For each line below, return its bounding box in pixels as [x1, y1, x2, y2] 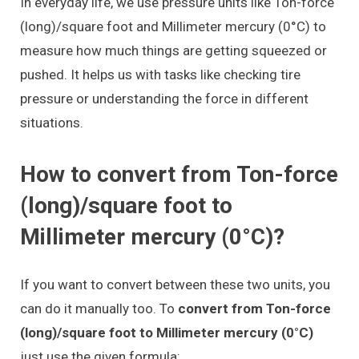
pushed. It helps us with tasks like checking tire [20, 66, 301, 83]
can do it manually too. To [20, 301, 175, 317]
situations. [20, 114, 83, 131]
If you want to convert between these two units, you [20, 276, 330, 293]
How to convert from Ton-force [20, 161, 338, 188]
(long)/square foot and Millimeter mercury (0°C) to [20, 18, 326, 34]
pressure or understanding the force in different [20, 90, 309, 107]
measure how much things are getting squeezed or [20, 42, 327, 58]
